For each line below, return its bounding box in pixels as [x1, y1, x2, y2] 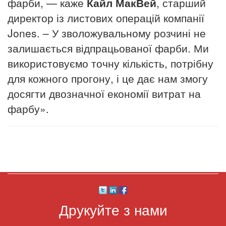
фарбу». [8, 100, 49, 116]
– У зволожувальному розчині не [43, 25, 206, 40]
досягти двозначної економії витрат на [8, 85, 201, 101]
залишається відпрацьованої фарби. [8, 40, 191, 55]
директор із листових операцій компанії [8, 10, 204, 25]
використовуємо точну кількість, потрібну [8, 55, 213, 71]
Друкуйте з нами [59, 199, 167, 220]
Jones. [8, 25, 40, 40]
